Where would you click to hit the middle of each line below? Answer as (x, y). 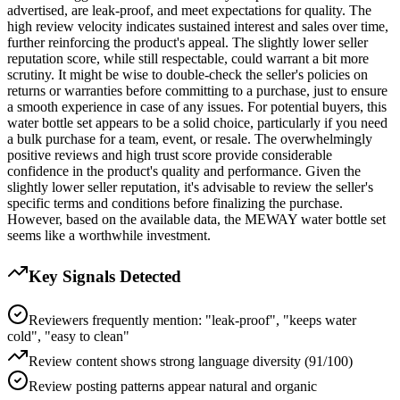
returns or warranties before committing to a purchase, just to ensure (197, 91)
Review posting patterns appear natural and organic (173, 386)
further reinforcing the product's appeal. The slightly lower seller (187, 43)
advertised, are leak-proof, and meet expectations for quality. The (189, 11)
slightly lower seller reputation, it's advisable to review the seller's (190, 187)
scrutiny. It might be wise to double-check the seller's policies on (187, 75)
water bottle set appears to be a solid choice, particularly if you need (197, 123)
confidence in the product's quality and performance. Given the (184, 171)
